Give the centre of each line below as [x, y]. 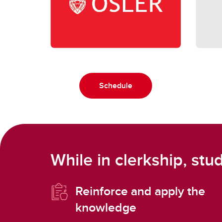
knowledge [106, 207]
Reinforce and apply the [140, 191]
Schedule [115, 86]
